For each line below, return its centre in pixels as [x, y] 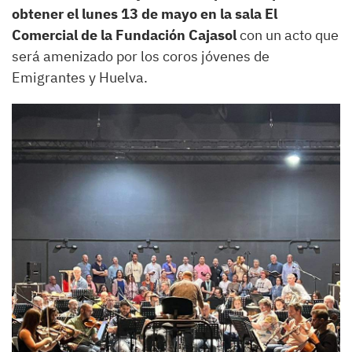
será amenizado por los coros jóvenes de [141, 57]
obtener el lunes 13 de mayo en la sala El [145, 14]
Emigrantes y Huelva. [80, 78]
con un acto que [288, 35]
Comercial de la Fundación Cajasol [124, 35]
